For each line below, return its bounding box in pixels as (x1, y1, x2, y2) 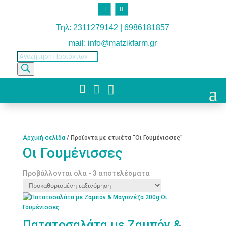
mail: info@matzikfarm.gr (69, 38, 157, 47)
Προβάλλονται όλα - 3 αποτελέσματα (22, 168, 150, 177)
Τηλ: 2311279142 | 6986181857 (56, 23, 170, 32)
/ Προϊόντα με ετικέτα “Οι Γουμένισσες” (65, 134, 183, 141)
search (16, 62, 36, 70)
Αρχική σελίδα (22, 134, 65, 141)
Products (16, 51, 42, 59)
